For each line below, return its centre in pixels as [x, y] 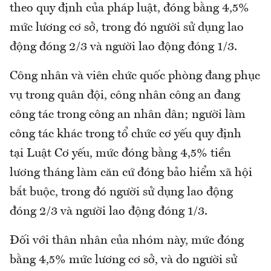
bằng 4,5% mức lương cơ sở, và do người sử [123, 260]
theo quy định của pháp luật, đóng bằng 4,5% [129, 9]
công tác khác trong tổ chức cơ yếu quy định [126, 135]
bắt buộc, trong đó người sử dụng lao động [121, 193]
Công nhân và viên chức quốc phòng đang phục [135, 77]
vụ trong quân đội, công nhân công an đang [125, 96]
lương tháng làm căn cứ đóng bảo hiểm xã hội [131, 173]
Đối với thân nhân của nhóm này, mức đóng [127, 241]
